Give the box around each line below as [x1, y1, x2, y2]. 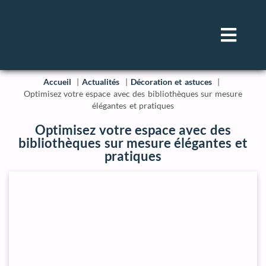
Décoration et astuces [130, 77, 212, 87]
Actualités [82, 77, 120, 87]
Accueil [43, 77, 72, 87]
